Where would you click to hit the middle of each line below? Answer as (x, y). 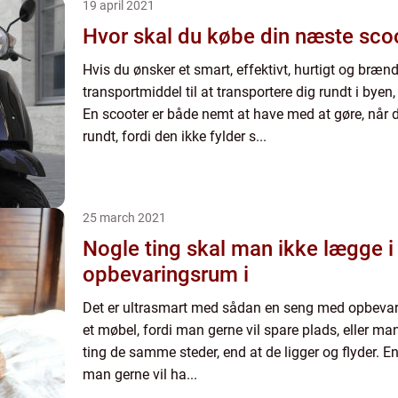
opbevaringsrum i (166, 275)
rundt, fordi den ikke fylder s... (175, 136)
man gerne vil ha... (140, 374)
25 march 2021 (124, 218)
